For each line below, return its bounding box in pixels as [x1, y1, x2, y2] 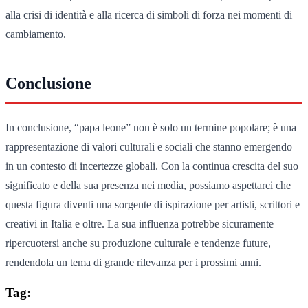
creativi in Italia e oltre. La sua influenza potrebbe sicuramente [5, 217, 274, 230]
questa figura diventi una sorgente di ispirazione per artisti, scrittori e [5, 198, 300, 210]
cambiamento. [5, 27, 66, 40]
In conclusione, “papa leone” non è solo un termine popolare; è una [5, 121, 296, 133]
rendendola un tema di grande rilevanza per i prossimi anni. [5, 256, 261, 268]
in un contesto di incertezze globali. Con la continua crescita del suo [5, 159, 298, 172]
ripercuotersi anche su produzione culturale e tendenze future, [5, 236, 271, 249]
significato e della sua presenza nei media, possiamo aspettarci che [5, 179, 291, 191]
